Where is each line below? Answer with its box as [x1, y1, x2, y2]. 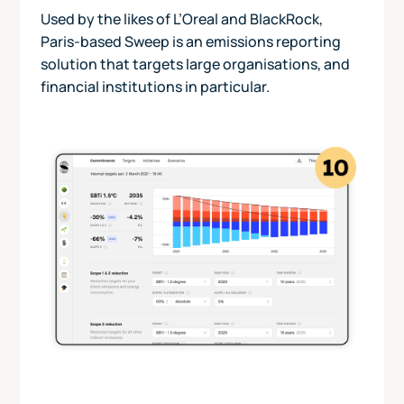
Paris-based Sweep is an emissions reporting [40, 32, 341, 52]
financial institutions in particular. [40, 77, 275, 97]
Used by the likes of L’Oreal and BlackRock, [40, 9, 323, 30]
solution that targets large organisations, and [40, 54, 350, 75]
